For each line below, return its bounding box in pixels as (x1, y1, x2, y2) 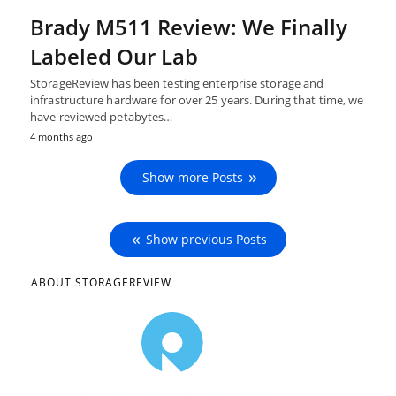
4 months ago (30, 129, 93, 143)
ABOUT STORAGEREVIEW (31, 274, 171, 290)
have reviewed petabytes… (30, 108, 173, 125)
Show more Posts (141, 168, 243, 186)
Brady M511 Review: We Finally (30, 11, 347, 42)
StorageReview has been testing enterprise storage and (30, 74, 324, 91)
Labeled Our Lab (30, 41, 198, 71)
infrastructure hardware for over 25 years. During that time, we (30, 91, 364, 108)
